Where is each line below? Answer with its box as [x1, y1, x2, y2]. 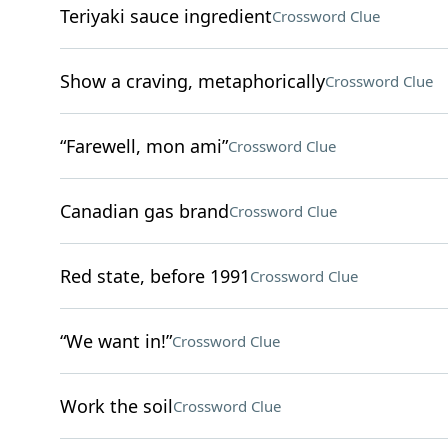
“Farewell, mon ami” [59, 134, 228, 158]
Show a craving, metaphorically [59, 69, 325, 93]
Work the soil [59, 394, 173, 418]
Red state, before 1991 [59, 264, 250, 288]
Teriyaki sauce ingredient [59, 4, 272, 28]
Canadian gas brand [59, 199, 229, 223]
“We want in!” [59, 329, 172, 353]
